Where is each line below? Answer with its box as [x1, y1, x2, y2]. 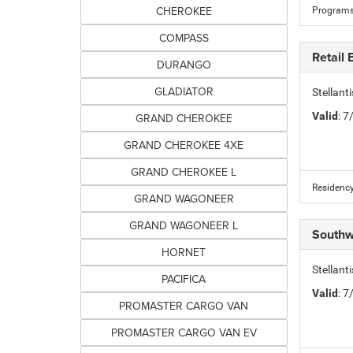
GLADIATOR [154, 84, 214, 99]
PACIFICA [162, 271, 206, 287]
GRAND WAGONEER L [129, 217, 239, 233]
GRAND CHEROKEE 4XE [124, 137, 244, 153]
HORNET [162, 244, 206, 260]
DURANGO [156, 57, 211, 72]
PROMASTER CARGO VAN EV [110, 325, 257, 340]
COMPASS [158, 30, 209, 46]
